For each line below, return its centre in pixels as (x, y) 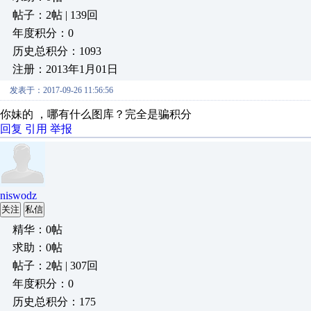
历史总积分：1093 (57, 51)
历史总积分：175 (54, 302)
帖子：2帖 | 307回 (55, 266)
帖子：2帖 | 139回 (55, 15)
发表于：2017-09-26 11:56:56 (61, 90)
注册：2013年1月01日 (65, 69)
